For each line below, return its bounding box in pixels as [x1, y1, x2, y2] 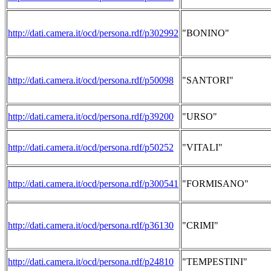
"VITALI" [182, 142, 223, 152]
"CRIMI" [182, 220, 218, 230]
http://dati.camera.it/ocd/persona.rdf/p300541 [8, 178, 178, 189]
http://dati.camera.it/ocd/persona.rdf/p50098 [8, 75, 174, 85]
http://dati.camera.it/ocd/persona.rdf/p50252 [8, 142, 174, 152]
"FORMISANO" [182, 178, 249, 189]
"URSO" [182, 111, 217, 122]
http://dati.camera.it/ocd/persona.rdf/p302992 [8, 28, 178, 38]
